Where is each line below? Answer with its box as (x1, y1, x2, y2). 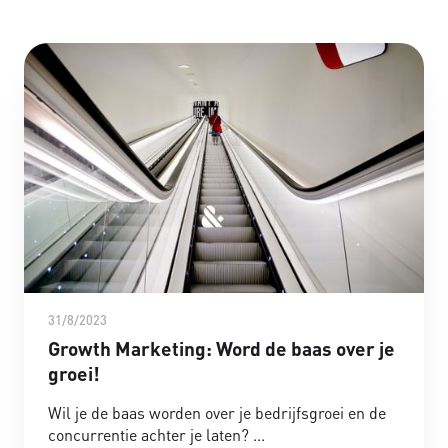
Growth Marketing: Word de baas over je (48, 335, 395, 361)
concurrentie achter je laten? (48, 423, 253, 445)
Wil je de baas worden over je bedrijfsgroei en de (48, 401, 386, 423)
